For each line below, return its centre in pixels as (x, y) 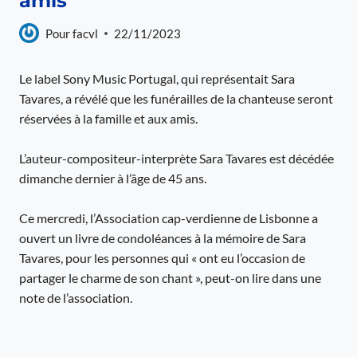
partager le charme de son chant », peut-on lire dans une (170, 278)
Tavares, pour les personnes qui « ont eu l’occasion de (162, 258)
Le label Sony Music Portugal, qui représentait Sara (157, 78)
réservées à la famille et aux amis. (108, 118)
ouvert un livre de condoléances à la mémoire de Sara (163, 238)
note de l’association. (76, 298)
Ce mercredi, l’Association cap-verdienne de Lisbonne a (169, 218)
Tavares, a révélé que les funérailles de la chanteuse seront (176, 98)
